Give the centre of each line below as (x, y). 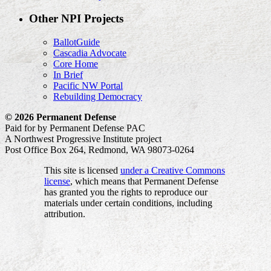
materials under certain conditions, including (128, 203)
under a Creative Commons (172, 170)
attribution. (64, 214)
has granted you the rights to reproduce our (126, 192)
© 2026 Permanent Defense (60, 117)
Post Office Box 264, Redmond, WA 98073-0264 (100, 149)
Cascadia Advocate (90, 53)
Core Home (76, 64)
